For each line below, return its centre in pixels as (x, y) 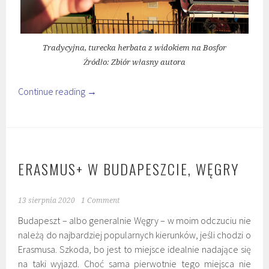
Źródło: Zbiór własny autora (134, 62)
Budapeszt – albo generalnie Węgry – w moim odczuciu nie (134, 221)
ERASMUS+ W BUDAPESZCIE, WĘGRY (129, 169)
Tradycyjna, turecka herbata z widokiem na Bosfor (134, 48)
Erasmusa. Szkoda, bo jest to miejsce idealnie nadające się (134, 249)
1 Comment (101, 201)
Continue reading (53, 92)
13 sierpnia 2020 (47, 201)
